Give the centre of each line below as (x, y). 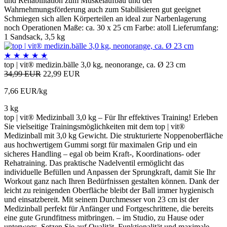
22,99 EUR (62, 73)
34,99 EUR (23, 73)
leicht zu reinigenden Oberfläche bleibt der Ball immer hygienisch (109, 190)
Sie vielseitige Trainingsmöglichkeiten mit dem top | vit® (94, 126)
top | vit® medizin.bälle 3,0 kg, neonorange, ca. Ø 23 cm (95, 64)
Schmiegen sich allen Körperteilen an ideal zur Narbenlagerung (105, 18)
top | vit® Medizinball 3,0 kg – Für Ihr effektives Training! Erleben (111, 117)
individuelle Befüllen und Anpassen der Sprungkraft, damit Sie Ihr (110, 172)
